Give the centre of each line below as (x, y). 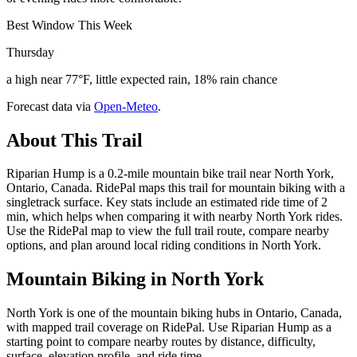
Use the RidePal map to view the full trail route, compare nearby (168, 231)
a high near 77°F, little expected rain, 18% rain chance (142, 79)
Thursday (30, 52)
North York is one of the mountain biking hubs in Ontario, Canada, (174, 313)
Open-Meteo (126, 106)
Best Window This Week (69, 25)
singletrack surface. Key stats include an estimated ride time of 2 (167, 202)
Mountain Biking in (89, 279)
